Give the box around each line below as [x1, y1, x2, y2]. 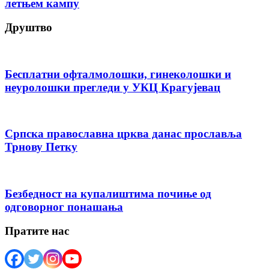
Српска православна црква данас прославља [5, 127, 242, 141]
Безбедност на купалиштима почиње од [5, 187, 211, 200]
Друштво [5, 21, 52, 34]
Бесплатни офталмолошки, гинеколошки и [5, 67, 231, 80]
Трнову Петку [5, 141, 77, 154]
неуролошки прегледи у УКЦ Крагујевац [5, 80, 220, 94]
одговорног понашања [5, 200, 123, 213]
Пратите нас [5, 225, 69, 238]
